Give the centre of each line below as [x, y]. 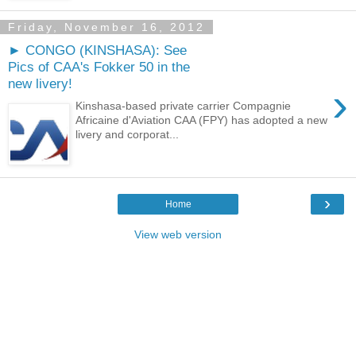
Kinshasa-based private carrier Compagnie [184, 106]
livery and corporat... [128, 135]
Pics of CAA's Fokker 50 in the [99, 66]
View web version [178, 234]
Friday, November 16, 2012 [106, 27]
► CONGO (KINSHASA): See [97, 50]
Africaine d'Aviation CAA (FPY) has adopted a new [202, 120]
